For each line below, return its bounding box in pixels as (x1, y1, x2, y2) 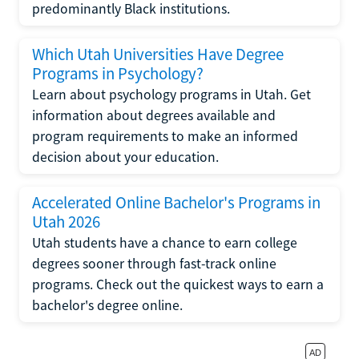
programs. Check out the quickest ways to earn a (32, 276, 324, 293)
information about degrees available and (32, 107, 276, 124)
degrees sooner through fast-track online (32, 255, 276, 272)
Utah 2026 (32, 212, 100, 232)
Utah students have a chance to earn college (32, 234, 297, 252)
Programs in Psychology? (32, 63, 204, 84)
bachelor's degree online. (32, 296, 183, 314)
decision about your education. (32, 148, 219, 166)
